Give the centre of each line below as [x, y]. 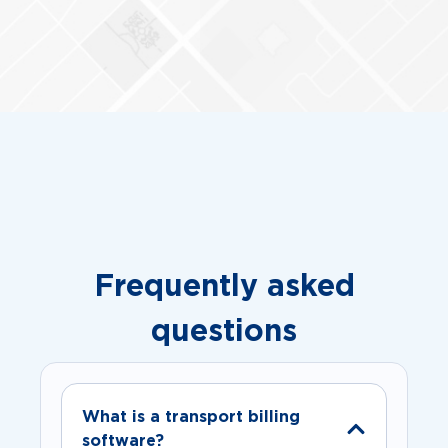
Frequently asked [224, 284]
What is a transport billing [191, 415]
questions [224, 329]
